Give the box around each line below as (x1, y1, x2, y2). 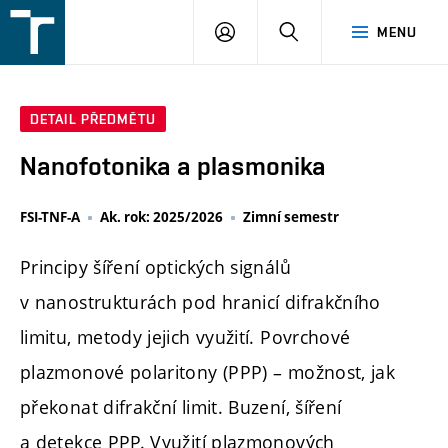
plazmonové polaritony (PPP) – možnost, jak (20, 360, 396, 385)
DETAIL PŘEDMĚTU (30, 111, 156, 128)
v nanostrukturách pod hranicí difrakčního (20, 290, 381, 315)
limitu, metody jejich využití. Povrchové (20, 325, 351, 350)
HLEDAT (298, 23, 351, 39)
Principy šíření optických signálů (20, 255, 291, 280)
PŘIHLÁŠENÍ (234, 23, 316, 39)
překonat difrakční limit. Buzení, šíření (20, 395, 342, 420)
